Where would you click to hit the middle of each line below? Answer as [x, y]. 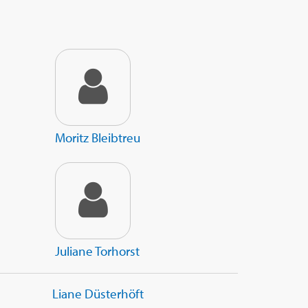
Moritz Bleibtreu [98, 138]
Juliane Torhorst [97, 251]
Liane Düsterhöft [98, 294]
